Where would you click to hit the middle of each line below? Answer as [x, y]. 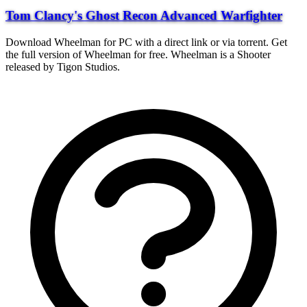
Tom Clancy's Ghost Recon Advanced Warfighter [144, 16]
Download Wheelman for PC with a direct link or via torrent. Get [146, 42]
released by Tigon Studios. [63, 66]
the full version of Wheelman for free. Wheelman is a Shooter [138, 54]
